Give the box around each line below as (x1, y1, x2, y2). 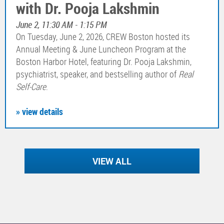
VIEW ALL (92, 155, 131, 167)
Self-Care (16, 80, 46, 93)
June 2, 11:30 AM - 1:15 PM (16, 18, 107, 31)
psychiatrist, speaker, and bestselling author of (16, 68, 178, 80)
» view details (16, 105, 63, 118)
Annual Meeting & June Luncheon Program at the (16, 43, 186, 55)
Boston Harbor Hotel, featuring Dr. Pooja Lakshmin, (16, 55, 191, 68)
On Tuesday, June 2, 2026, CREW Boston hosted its (16, 30, 190, 43)
